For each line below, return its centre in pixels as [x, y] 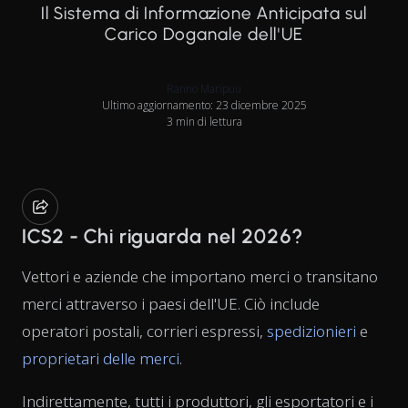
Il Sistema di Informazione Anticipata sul [204, 13]
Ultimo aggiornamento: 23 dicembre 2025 [204, 105]
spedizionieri [311, 331]
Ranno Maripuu [204, 88]
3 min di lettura [204, 121]
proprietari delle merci [101, 358]
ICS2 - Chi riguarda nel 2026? [162, 236]
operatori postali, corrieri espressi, [144, 331]
